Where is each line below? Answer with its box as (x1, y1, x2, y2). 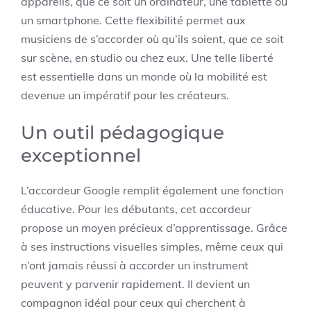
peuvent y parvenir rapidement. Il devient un (21, 277, 250, 291)
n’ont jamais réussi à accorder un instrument (21, 258, 249, 272)
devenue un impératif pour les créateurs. (21, 88, 229, 102)
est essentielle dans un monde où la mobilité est (21, 69, 267, 83)
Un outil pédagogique (21, 121, 224, 144)
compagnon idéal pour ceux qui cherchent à (21, 296, 246, 310)
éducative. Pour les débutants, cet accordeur (21, 202, 251, 216)
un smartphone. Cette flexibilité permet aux (21, 13, 246, 27)
